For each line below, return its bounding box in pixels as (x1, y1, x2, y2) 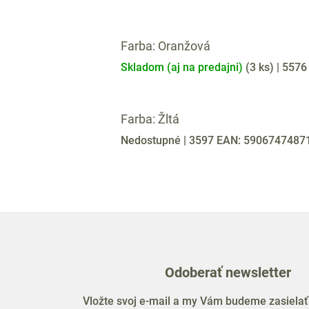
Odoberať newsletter (165, 264, 292, 281)
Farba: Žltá (121, 112, 179, 127)
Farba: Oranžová (121, 38, 210, 53)
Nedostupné (121, 134, 183, 148)
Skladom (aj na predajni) (121, 60, 246, 74)
